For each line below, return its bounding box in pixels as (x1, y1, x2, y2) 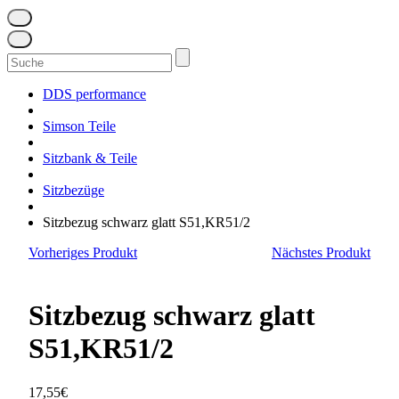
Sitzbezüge (43, 183, 104, 198)
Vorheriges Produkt (28, 245, 137, 260)
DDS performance (43, 86, 146, 102)
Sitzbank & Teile (43, 151, 137, 166)
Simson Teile (43, 118, 116, 134)
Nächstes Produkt (272, 245, 370, 260)
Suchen (6, 47, 48, 62)
